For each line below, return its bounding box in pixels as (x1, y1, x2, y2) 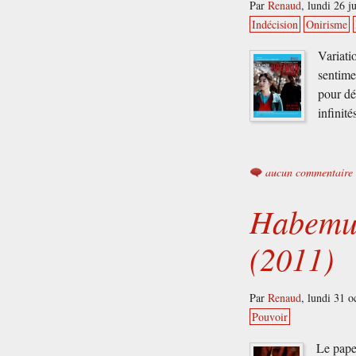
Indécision (252, 16, 299, 32)
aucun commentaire (265, 164, 354, 180)
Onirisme (306, 16, 348, 32)
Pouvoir (252, 309, 288, 325)
